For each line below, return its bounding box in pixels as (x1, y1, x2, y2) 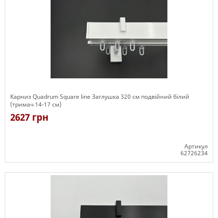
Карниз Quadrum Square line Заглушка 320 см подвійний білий (10, 92, 189, 101)
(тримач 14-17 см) (10, 100, 61, 109)
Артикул (184, 142, 208, 150)
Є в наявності (10, 163, 50, 171)
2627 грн (10, 111, 49, 124)
